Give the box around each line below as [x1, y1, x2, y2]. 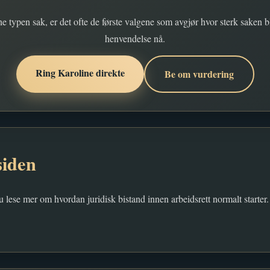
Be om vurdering [164, 67, 234, 81]
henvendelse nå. [105, 32, 165, 45]
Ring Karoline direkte [35, 66, 125, 80]
